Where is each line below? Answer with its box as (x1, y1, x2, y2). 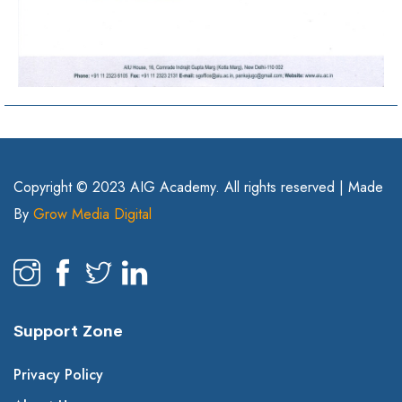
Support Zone (13, 321, 123, 342)
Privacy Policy (13, 364, 103, 386)
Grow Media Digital (33, 204, 152, 225)
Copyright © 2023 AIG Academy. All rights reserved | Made (13, 177, 383, 198)
